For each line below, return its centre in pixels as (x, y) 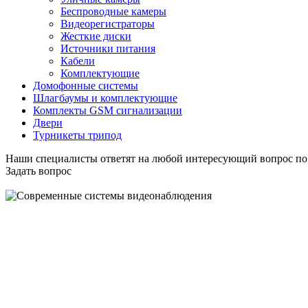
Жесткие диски (96, 36)
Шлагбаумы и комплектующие (105, 98)
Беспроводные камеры (113, 11)
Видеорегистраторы (108, 23)
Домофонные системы (86, 85)
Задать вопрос (38, 170)
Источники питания (108, 48)
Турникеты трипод (77, 135)
